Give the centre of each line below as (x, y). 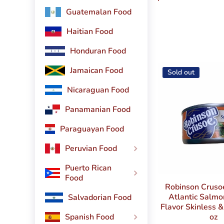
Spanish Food (89, 217)
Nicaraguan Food (98, 90)
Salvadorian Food (99, 198)
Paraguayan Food (92, 129)
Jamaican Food (96, 71)
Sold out (181, 72)
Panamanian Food (98, 110)
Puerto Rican (88, 168)
